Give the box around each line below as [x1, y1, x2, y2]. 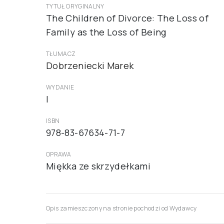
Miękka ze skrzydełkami [46, 160, 150, 172]
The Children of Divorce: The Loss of [46, 12, 208, 24]
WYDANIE [46, 83, 74, 91]
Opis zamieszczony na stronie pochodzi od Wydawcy [46, 204, 197, 212]
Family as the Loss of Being [46, 26, 166, 38]
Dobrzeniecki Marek [46, 59, 134, 71]
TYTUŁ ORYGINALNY [46, 2, 104, 10]
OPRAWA [46, 150, 71, 158]
